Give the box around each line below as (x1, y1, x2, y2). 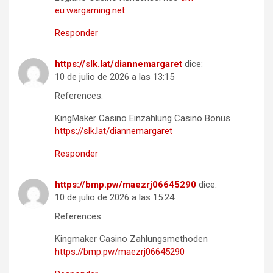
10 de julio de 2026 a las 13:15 (55, 71, 174, 82)
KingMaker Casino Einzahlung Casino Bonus (55, 112, 230, 124)
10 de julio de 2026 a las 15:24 (55, 191, 174, 203)
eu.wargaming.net (55, 4, 125, 16)
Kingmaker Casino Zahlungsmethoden (55, 233, 208, 244)
